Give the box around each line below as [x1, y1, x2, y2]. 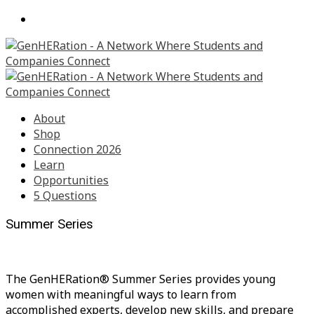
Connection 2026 [34, 142, 121, 157]
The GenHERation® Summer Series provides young [6, 271, 275, 287]
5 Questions [34, 188, 97, 203]
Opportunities [34, 172, 109, 188]
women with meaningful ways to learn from [6, 287, 236, 303]
